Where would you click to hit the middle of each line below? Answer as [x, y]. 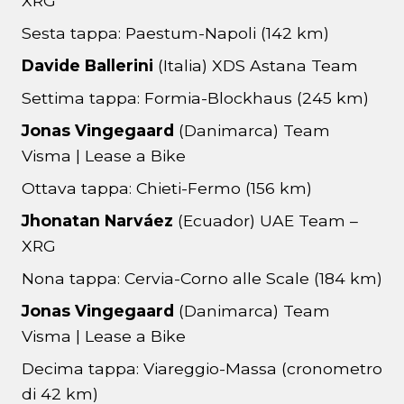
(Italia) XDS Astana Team [256, 66]
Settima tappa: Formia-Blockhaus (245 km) [195, 98]
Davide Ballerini [87, 66]
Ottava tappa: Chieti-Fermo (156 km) [167, 188]
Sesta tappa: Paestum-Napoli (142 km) [175, 33]
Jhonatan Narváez [100, 221]
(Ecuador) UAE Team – [268, 221]
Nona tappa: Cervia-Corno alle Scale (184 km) [202, 279]
